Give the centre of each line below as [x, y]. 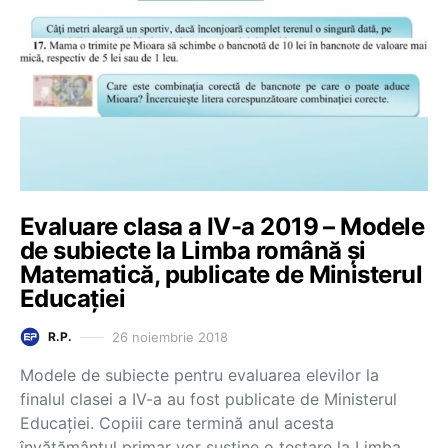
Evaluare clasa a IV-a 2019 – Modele [222, 226]
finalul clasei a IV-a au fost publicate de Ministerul [208, 399]
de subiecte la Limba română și [193, 250]
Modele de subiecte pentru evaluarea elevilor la [199, 375]
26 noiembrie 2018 [170, 336]
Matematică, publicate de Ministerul [221, 274]
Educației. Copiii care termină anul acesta [177, 423]
